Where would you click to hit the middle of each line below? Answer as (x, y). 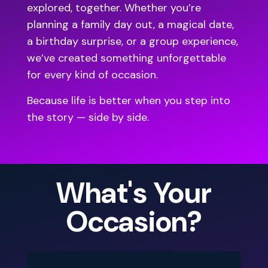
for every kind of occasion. (92, 75)
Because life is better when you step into (129, 100)
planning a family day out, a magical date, (130, 25)
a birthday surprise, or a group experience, (133, 41)
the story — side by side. (88, 117)
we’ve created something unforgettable (127, 58)
